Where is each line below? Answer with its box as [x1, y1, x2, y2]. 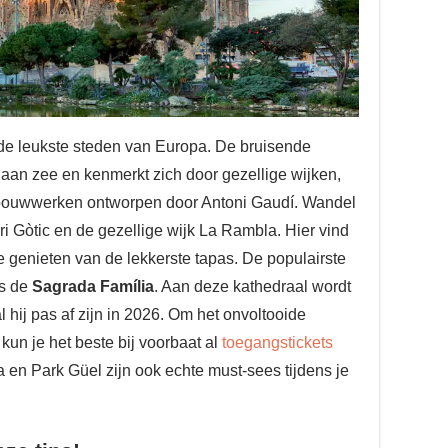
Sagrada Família [32, 278, 154, 296]
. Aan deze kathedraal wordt [154, 278, 351, 296]
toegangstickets [222, 334, 333, 352]
